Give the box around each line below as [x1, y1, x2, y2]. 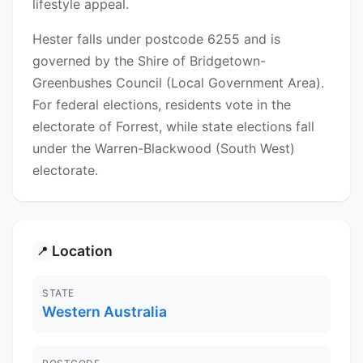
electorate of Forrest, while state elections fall [32, 118, 314, 135]
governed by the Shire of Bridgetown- [32, 53, 266, 70]
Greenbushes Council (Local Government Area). [32, 75, 324, 92]
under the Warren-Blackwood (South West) [32, 140, 295, 157]
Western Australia [42, 303, 167, 321]
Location [52, 242, 113, 260]
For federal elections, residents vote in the [32, 96, 291, 113]
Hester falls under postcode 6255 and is [32, 31, 280, 48]
